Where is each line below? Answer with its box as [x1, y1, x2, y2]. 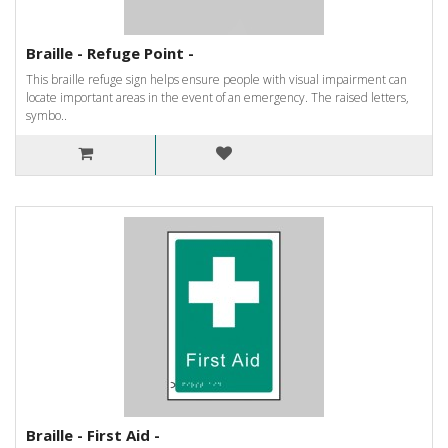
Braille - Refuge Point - [26, 42, 194, 63]
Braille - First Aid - [26, 424, 160, 445]
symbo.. [26, 106, 67, 124]
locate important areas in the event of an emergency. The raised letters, [26, 88, 409, 106]
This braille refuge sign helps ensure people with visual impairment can [26, 70, 407, 88]
